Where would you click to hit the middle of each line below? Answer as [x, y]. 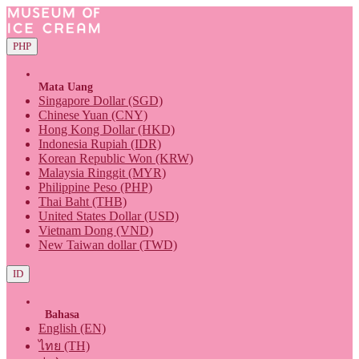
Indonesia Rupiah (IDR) [100, 144]
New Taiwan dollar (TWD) [108, 245]
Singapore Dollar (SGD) [101, 101]
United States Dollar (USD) [109, 216]
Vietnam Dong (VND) [96, 230]
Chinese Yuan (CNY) [93, 115]
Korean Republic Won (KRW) [116, 158]
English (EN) [72, 328]
